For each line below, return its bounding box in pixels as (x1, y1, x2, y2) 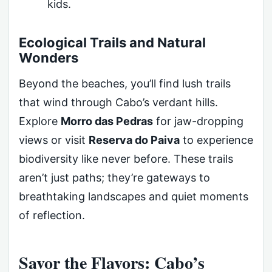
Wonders (19, 50, 78, 66)
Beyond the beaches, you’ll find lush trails (19, 77, 231, 90)
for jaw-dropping (153, 115, 243, 128)
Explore (19, 115, 61, 128)
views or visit (19, 134, 89, 147)
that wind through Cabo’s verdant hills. (19, 96, 218, 109)
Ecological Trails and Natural (19, 35, 206, 51)
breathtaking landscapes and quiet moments (19, 190, 248, 203)
